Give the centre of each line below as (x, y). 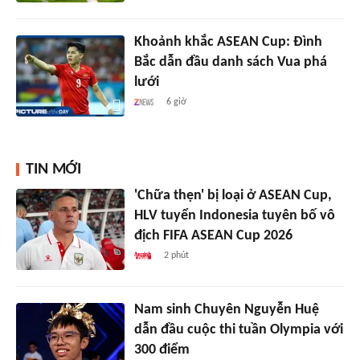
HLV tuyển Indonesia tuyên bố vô (234, 215)
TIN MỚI (53, 169)
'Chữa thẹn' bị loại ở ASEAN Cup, (233, 195)
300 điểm (162, 350)
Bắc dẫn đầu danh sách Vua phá (230, 62)
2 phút (177, 255)
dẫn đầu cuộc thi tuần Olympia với (238, 329)
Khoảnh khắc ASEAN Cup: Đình (228, 42)
